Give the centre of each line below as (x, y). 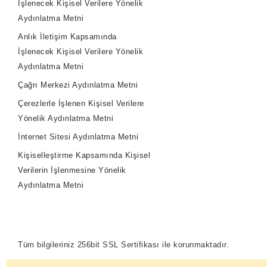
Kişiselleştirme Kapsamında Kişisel (84, 155)
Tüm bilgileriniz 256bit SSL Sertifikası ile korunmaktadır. (126, 244)
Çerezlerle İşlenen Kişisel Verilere (81, 103)
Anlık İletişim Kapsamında (67, 36)
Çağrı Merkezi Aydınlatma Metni (78, 85)
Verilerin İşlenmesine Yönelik (72, 170)
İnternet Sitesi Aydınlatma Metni (78, 136)
